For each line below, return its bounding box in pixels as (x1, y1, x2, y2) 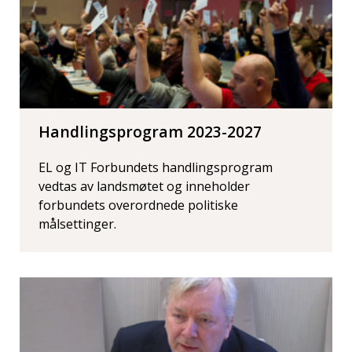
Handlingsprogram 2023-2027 (38, 120, 262, 142)
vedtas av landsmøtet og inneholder (38, 177, 250, 195)
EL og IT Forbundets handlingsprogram (38, 158, 273, 176)
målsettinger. (38, 214, 116, 233)
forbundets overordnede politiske (38, 196, 238, 214)
